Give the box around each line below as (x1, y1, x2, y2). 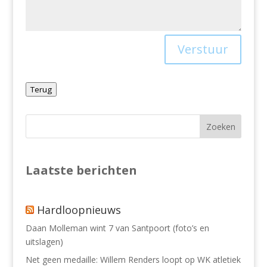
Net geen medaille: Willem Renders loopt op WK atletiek (25, 254, 241, 266)
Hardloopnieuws (36, 203, 121, 218)
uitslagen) (25, 236, 63, 248)
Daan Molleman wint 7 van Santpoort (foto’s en (25, 222, 209, 234)
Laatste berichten (25, 162, 137, 178)
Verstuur (178, 41, 229, 58)
